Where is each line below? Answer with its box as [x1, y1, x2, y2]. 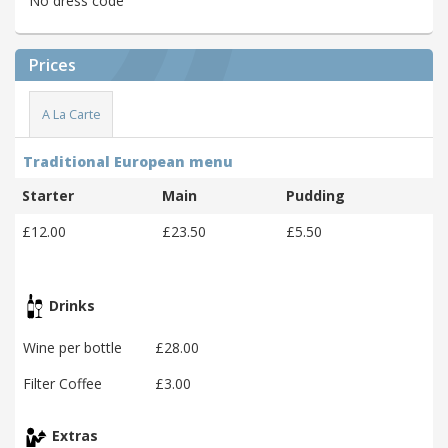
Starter [22, 185, 74, 205]
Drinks [45, 295, 95, 315]
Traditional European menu [23, 151, 233, 171]
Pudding [286, 185, 345, 205]
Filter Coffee [23, 373, 102, 393]
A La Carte [41, 106, 101, 124]
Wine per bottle [23, 337, 122, 357]
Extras [48, 425, 98, 445]
